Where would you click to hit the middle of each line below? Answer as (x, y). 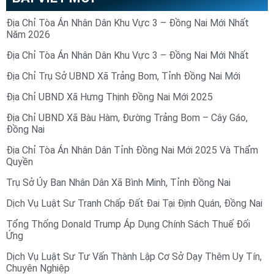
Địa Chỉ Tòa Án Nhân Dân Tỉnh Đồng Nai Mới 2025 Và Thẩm (132, 150)
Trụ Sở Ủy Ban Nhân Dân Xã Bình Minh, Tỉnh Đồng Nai (118, 183)
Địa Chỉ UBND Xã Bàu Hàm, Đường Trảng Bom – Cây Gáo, (127, 118)
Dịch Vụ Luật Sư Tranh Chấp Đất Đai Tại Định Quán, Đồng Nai (134, 204)
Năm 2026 (28, 35)
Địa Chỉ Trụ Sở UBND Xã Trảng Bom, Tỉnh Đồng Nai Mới (123, 76)
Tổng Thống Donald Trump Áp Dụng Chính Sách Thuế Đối (128, 224)
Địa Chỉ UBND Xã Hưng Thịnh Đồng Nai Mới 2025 (109, 97)
